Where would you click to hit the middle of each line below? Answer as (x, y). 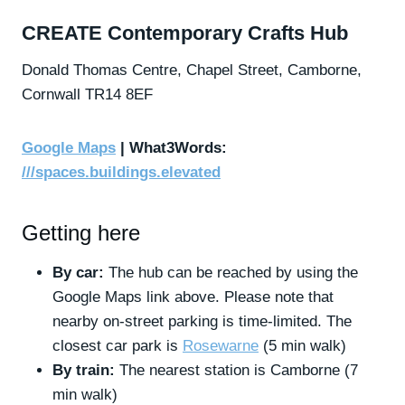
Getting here (81, 233)
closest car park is (118, 346)
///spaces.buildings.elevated (121, 172)
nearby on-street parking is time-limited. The (202, 321)
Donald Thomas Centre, (104, 70)
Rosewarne (221, 346)
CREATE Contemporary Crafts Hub (185, 33)
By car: (80, 273)
